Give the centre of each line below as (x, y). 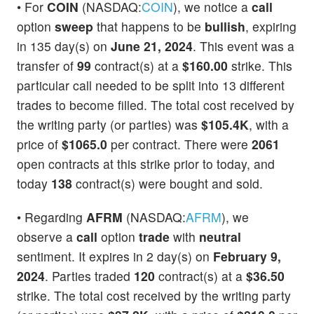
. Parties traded (89, 275)
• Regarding (52, 217)
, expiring (271, 27)
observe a (47, 236)
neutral (220, 236)
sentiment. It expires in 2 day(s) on (115, 256)
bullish (225, 27)
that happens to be (149, 27)
